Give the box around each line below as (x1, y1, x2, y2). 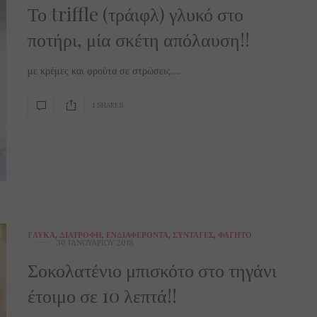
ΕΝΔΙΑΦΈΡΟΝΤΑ (106, 230, 168, 241)
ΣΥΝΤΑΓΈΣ (173, 230, 214, 241)
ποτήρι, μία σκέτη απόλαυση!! (28, 26, 250, 52)
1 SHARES (92, 100, 123, 110)
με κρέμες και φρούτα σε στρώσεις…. (28, 64, 180, 77)
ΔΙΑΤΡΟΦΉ (59, 230, 102, 241)
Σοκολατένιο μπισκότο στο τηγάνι (28, 258, 277, 283)
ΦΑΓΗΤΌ (218, 230, 252, 241)
